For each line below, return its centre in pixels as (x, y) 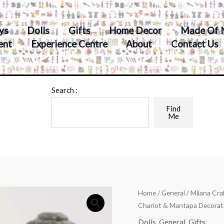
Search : (64, 90)
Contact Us (194, 43)
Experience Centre (69, 43)
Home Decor (135, 30)
